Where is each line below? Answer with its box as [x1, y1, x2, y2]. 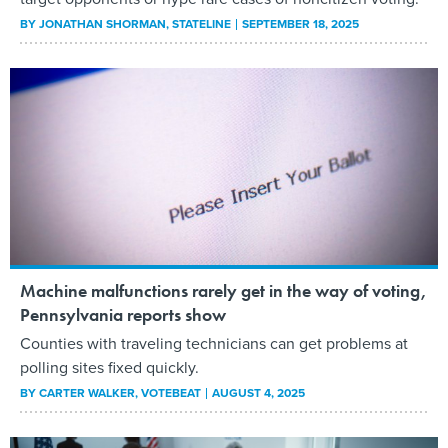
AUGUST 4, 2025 [212, 383, 305, 402]
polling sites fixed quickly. [20, 355, 199, 379]
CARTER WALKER [39, 383, 135, 402]
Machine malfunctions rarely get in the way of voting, [20, 278, 427, 302]
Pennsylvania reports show [20, 302, 226, 326]
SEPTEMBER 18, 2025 [242, 15, 359, 34]
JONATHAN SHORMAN [39, 15, 166, 34]
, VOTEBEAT [135, 383, 204, 402]
